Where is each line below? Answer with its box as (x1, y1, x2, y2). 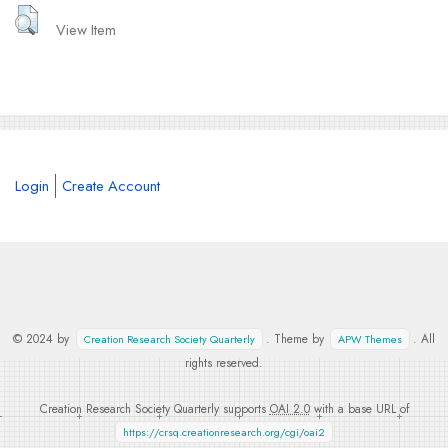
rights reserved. (185, 353, 263, 371)
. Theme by (265, 329, 328, 347)
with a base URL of (309, 399, 409, 417)
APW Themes (338, 331, 403, 347)
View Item (56, 18, 117, 40)
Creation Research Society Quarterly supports (39, 399, 270, 417)
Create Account (61, 174, 160, 196)
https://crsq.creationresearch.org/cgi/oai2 (123, 424, 325, 440)
